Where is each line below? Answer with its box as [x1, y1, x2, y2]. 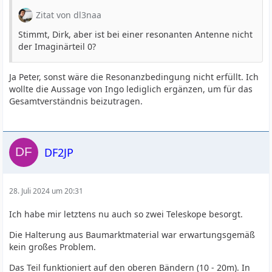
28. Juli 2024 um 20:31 [9, 186, 84, 197]
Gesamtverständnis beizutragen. [9, 95, 143, 107]
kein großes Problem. [9, 241, 97, 253]
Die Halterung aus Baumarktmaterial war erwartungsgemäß [9, 229, 256, 241]
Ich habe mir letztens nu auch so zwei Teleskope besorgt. [9, 208, 243, 220]
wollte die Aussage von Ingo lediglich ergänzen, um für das [9, 83, 253, 95]
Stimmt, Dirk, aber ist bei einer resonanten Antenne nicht [18, 29, 253, 41]
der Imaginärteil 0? [18, 41, 97, 53]
